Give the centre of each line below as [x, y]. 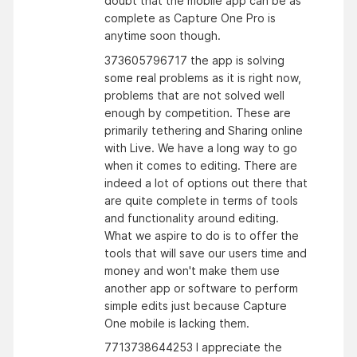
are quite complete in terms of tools [201, 200]
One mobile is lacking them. [178, 323]
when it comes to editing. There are [201, 165]
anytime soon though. [163, 35]
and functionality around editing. [192, 218]
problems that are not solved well [194, 95]
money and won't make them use [192, 270]
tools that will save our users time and [206, 253]
